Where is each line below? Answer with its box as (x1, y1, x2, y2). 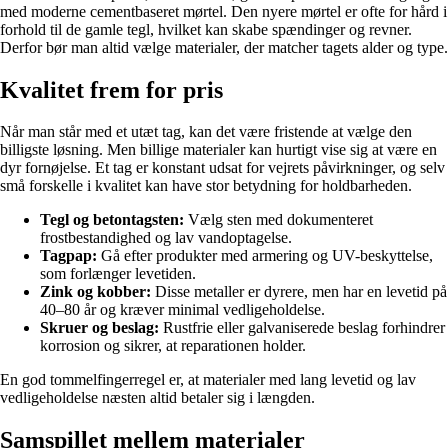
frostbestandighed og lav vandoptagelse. (40, 229, 292, 247)
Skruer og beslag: (40, 319, 159, 337)
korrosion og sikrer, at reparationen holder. (40, 337, 306, 355)
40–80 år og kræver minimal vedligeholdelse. (40, 301, 325, 319)
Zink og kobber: (40, 283, 151, 301)
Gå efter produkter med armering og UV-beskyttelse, (97, 247, 433, 265)
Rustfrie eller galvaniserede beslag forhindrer (159, 319, 445, 337)
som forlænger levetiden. (40, 265, 196, 283)
